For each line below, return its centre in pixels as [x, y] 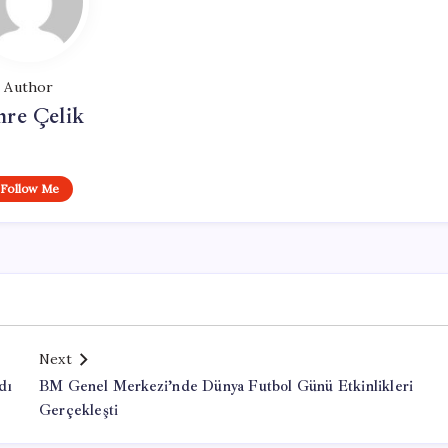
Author [29, 87]
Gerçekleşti [79, 410]
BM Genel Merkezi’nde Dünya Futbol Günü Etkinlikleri [226, 386]
